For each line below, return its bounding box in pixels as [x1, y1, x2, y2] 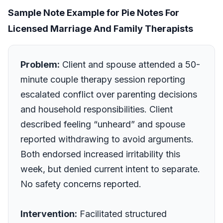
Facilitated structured [77, 209, 167, 219]
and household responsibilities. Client [20, 104, 173, 114]
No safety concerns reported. [20, 179, 141, 189]
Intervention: [20, 209, 77, 219]
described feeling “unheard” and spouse [20, 119, 185, 129]
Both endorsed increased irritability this [20, 149, 180, 159]
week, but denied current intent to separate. [20, 164, 200, 174]
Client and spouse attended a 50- [60, 59, 200, 70]
